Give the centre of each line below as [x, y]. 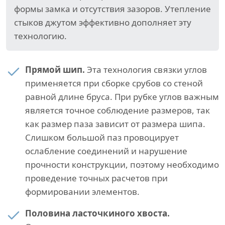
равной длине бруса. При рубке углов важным [122, 97]
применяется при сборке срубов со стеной [114, 83]
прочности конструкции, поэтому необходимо [122, 165]
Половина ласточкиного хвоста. [97, 213]
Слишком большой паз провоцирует [102, 138]
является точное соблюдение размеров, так [118, 110]
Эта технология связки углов [146, 70]
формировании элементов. [82, 192]
